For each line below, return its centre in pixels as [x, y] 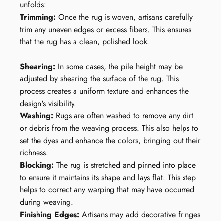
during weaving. [46, 202]
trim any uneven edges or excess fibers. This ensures [106, 30]
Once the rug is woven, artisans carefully [124, 17]
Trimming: [38, 17]
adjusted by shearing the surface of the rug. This [99, 79]
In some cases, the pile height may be [119, 67]
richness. [34, 153]
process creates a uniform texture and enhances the [104, 91]
